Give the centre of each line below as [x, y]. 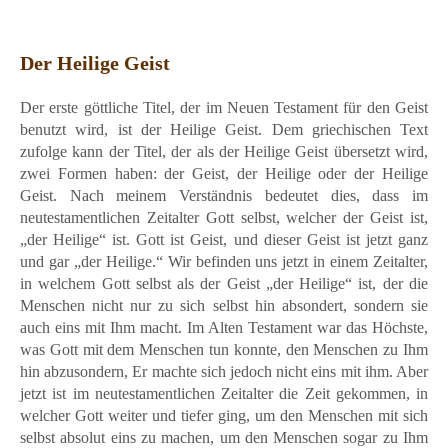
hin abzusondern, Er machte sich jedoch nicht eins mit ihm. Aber [224, 372]
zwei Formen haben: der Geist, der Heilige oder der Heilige [224, 174]
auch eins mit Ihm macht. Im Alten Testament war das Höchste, [224, 328]
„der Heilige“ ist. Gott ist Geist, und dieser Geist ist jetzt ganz [224, 240]
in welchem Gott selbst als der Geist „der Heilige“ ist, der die [224, 284]
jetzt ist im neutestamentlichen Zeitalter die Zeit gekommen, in [224, 394]
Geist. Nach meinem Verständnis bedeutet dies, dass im [224, 196]
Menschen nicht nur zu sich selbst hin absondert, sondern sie [224, 306]
